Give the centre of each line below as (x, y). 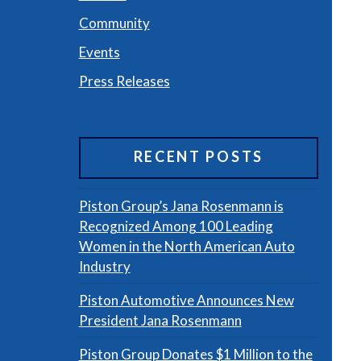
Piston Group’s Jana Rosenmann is (181, 205)
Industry (104, 266)
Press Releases (124, 81)
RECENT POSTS (198, 157)
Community (114, 23)
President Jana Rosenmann (160, 320)
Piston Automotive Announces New (186, 300)
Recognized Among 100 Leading (176, 226)
